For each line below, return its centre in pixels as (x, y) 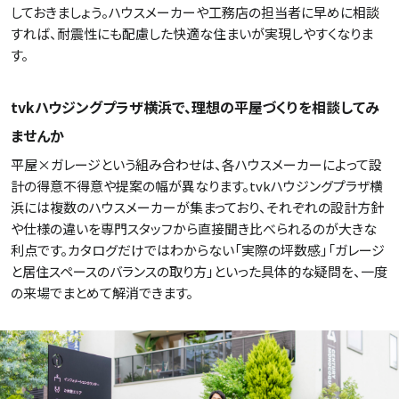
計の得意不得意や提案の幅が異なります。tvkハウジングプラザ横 (197, 186)
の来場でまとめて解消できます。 (102, 293)
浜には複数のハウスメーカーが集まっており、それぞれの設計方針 (197, 208)
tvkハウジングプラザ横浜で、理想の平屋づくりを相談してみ (195, 107)
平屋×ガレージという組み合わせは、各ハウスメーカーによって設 (196, 165)
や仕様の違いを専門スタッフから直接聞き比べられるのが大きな (194, 229)
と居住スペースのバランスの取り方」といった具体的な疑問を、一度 (199, 272)
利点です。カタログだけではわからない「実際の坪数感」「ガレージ (198, 250)
